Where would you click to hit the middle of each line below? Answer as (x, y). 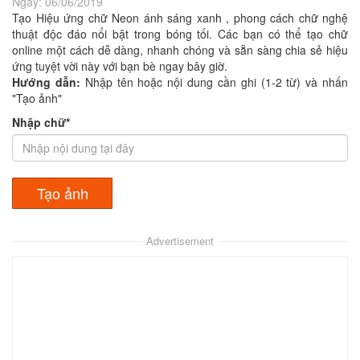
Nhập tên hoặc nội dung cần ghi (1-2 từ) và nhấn (217, 82)
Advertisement (180, 241)
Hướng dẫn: (49, 82)
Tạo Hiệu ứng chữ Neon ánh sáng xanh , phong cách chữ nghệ (180, 18)
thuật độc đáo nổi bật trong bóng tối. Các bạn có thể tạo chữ (180, 34)
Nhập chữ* (41, 122)
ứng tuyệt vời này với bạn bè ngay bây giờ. (120, 66)
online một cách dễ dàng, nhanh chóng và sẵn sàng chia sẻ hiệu (180, 50)
